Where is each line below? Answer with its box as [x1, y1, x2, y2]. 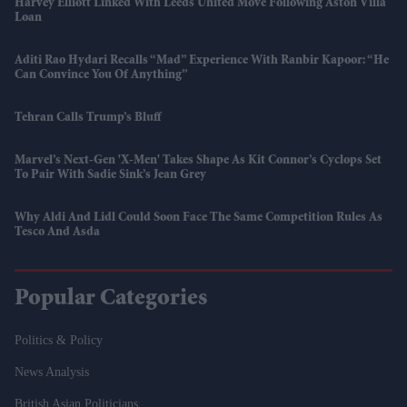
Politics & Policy [15, 333, 103, 347]
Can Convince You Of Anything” [15, 68, 188, 82]
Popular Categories [15, 287, 207, 312]
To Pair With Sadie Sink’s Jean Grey [15, 168, 206, 182]
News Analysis [15, 364, 89, 379]
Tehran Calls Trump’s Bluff [15, 111, 161, 124]
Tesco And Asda [15, 225, 100, 239]
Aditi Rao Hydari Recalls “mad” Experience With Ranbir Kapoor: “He [15, 54, 389, 67]
